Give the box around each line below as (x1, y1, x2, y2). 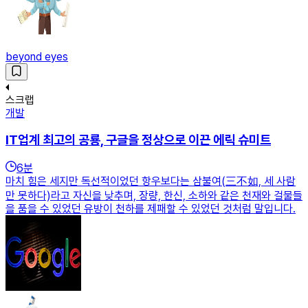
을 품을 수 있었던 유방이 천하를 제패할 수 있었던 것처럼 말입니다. (5, 202, 296, 216)
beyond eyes (5, 49, 68, 63)
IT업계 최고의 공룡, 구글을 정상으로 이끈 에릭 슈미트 (5, 132, 271, 148)
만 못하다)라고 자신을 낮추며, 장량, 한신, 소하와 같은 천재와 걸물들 (5, 189, 302, 203)
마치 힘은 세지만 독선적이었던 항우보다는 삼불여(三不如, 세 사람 (5, 175, 296, 188)
